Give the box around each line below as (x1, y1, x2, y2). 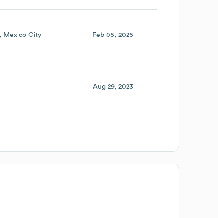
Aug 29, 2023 (92, 83, 133, 90)
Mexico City (3, 31, 42, 38)
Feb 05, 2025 (92, 31, 134, 38)
